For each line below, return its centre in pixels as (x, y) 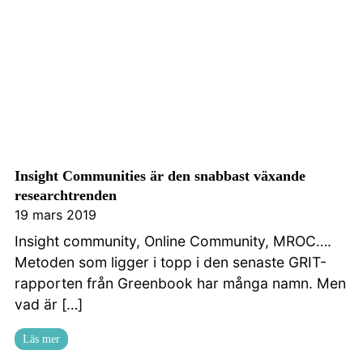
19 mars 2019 (56, 215)
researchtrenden (66, 196)
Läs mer (41, 340)
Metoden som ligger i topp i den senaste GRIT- (171, 263)
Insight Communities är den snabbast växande (160, 176)
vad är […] (49, 305)
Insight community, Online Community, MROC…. (173, 241)
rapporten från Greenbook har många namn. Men (180, 284)
